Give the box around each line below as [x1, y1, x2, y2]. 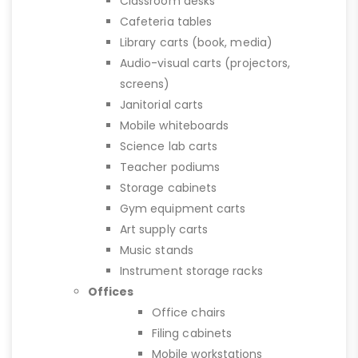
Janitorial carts [120, 96, 204, 113]
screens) [120, 75, 170, 92]
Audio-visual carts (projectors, [120, 54, 291, 71]
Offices [88, 283, 134, 300]
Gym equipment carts [120, 200, 246, 217]
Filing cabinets [152, 324, 233, 341]
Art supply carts [120, 221, 209, 237]
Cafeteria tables [120, 13, 213, 30]
